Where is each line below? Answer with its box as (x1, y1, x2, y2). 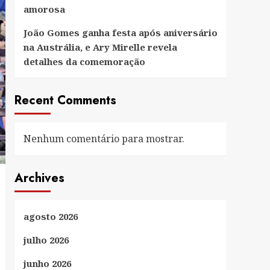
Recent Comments (14, 91, 116, 109)
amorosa (23, 2, 65, 15)
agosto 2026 (23, 210, 78, 222)
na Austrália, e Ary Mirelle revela (23, 40, 177, 53)
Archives (14, 169, 64, 187)
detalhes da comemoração (23, 55, 145, 67)
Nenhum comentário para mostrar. (23, 131, 184, 145)
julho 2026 (23, 233, 69, 246)
